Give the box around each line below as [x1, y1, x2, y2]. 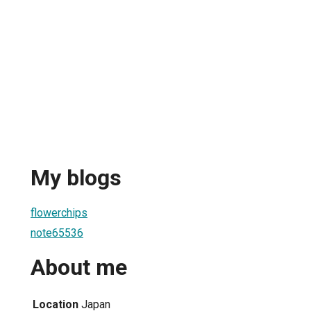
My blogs [31, 165, 121, 192]
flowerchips [31, 205, 87, 219]
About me [31, 254, 127, 281]
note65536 [31, 226, 83, 239]
